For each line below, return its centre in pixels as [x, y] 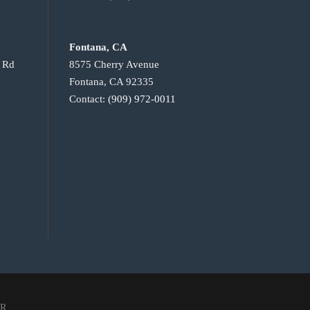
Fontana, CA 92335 [111, 82]
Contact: [88, 99]
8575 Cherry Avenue [114, 65]
